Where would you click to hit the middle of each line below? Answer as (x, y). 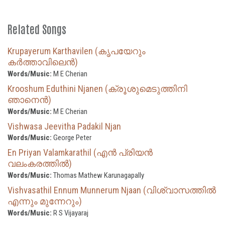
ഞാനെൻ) (29, 99)
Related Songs (37, 28)
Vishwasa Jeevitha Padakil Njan (64, 126)
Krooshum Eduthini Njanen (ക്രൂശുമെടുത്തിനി (97, 88)
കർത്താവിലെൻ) (43, 62)
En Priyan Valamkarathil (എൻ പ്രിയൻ (80, 152)
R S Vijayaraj (70, 213)
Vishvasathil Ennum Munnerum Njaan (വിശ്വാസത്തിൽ (112, 190)
